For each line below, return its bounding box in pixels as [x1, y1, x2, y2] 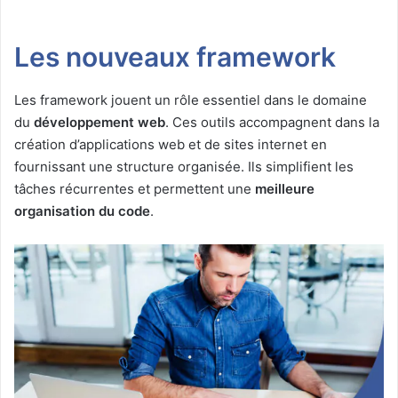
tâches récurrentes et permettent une [14, 179, 255, 197]
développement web [34, 113, 165, 131]
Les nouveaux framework [14, 40, 336, 73]
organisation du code [14, 202, 150, 219]
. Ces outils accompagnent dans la [165, 113, 379, 131]
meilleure [255, 179, 314, 197]
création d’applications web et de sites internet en [14, 135, 327, 153]
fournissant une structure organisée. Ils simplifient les [14, 157, 354, 175]
